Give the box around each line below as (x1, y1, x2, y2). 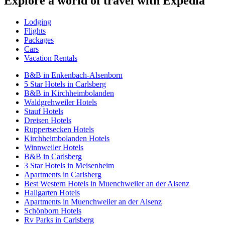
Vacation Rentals (24, 54, 77, 63)
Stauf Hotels (24, 107, 63, 116)
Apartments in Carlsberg (24, 170, 101, 179)
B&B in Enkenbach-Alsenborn (24, 71, 123, 80)
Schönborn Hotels (24, 206, 81, 215)
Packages (24, 36, 54, 45)
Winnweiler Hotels (24, 143, 83, 152)
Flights (24, 27, 46, 36)
